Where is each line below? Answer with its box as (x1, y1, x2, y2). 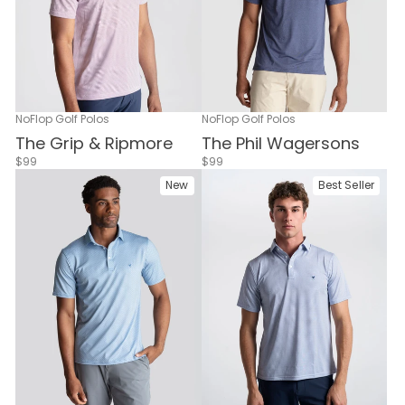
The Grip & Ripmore (15, 131, 173, 155)
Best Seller (317, 176, 374, 193)
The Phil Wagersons (201, 131, 360, 155)
